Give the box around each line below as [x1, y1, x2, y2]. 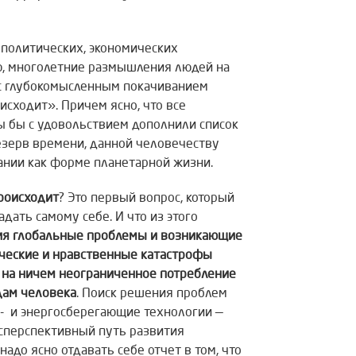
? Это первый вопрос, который [59, 192, 234, 206]
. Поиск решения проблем [76, 288, 227, 301]
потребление [160, 269, 236, 282]
